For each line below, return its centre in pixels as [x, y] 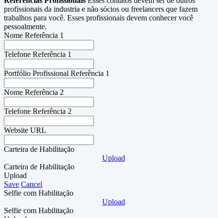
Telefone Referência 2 [38, 111]
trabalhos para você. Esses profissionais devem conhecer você [99, 18]
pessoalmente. [25, 27]
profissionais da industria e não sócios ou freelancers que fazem [101, 9]
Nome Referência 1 [34, 36]
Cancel [32, 184]
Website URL [25, 130]
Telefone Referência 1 [38, 54]
